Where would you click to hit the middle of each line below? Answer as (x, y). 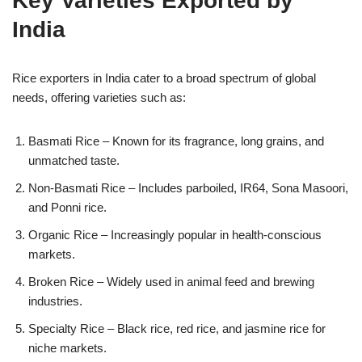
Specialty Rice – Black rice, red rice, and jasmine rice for (177, 328)
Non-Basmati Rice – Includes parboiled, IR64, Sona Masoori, (188, 187)
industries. (55, 301)
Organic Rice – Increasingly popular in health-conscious (175, 234)
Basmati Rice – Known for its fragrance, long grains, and (176, 141)
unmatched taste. (74, 160)
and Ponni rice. (67, 207)
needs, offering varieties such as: (99, 97)
